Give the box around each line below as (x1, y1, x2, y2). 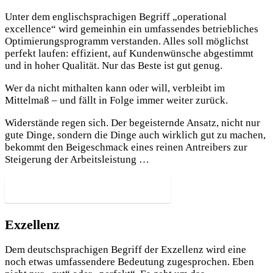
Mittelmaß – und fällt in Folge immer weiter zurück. (5, 94, 228, 106)
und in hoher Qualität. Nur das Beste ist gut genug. (5, 59, 222, 71)
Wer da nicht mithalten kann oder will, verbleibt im (5, 82, 225, 94)
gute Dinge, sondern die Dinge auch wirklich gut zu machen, (5, 129, 266, 141)
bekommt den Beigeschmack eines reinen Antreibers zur (5, 141, 247, 153)
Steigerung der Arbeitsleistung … (5, 153, 149, 165)
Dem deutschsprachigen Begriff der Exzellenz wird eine (5, 244, 246, 256)
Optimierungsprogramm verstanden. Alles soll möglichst (5, 35, 249, 47)
